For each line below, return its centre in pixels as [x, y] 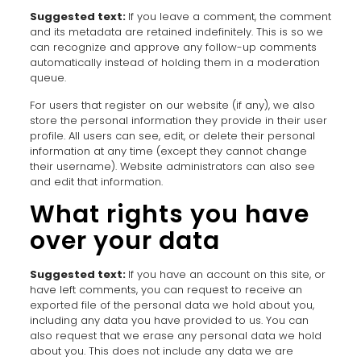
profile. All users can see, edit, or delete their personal [172, 136]
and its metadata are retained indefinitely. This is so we [176, 32]
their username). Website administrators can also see [172, 166]
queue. [48, 78]
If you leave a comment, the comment [229, 17]
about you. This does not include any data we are [161, 351]
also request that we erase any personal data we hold [175, 336]
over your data [124, 241]
